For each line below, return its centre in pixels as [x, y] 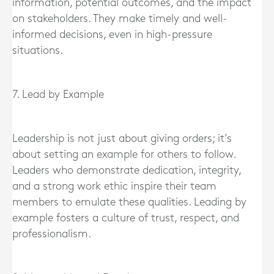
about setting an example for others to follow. [124, 154]
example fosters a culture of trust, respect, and [126, 218]
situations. [38, 50]
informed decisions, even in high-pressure [112, 34]
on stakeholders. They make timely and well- [120, 18]
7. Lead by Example [58, 94]
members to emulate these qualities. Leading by [129, 202]
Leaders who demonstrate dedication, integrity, [127, 170]
